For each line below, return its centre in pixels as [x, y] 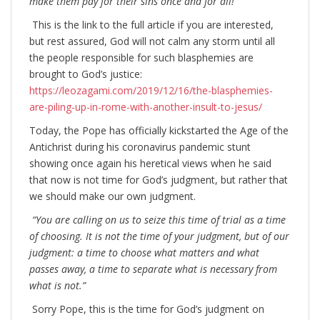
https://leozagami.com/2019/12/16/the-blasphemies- [151, 91]
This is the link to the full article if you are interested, [153, 25]
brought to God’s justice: [86, 74]
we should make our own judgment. [112, 196]
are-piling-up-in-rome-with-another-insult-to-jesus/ [146, 107]
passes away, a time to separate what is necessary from [153, 269]
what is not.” [57, 286]
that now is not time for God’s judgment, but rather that [159, 180]
